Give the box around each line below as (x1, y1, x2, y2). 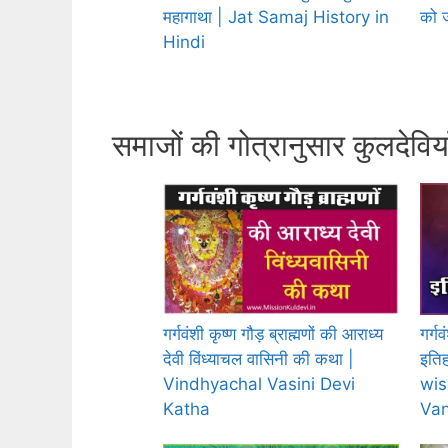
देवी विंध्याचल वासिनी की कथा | (163, 349, 354, 370)
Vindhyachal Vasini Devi (163, 374, 355, 395)
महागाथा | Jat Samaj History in (163, 6, 389, 27)
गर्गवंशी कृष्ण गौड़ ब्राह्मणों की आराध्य (163, 324, 383, 345)
